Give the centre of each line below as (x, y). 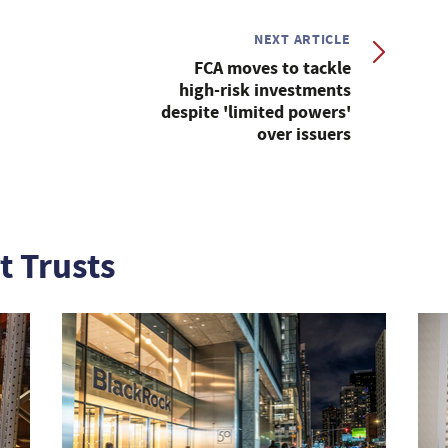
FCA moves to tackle (272, 68)
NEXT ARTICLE (302, 39)
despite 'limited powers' (255, 112)
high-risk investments (264, 90)
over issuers (303, 134)
